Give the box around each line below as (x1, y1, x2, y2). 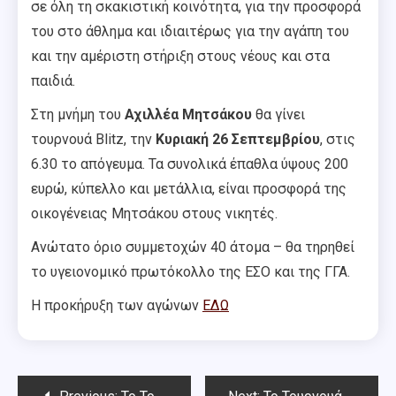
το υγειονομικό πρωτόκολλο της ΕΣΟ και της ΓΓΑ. (31, 263, 350, 280)
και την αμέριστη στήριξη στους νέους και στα (31, 47, 330, 65)
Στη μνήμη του (31, 105, 125, 123)
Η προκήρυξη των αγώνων (31, 296, 202, 314)
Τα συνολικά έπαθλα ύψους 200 (148, 155, 348, 172)
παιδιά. (31, 72, 75, 89)
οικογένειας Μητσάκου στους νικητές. (31, 204, 281, 222)
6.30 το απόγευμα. (31, 155, 148, 172)
